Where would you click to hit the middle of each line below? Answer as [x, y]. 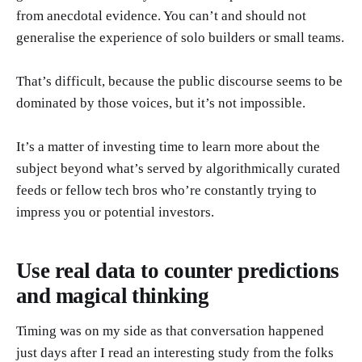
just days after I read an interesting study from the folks [175, 352]
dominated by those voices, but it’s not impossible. [161, 103]
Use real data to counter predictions [178, 270]
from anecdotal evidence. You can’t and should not [161, 16]
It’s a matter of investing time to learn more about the [168, 147]
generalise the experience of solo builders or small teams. [180, 38]
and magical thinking [113, 295]
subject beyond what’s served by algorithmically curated [178, 169]
